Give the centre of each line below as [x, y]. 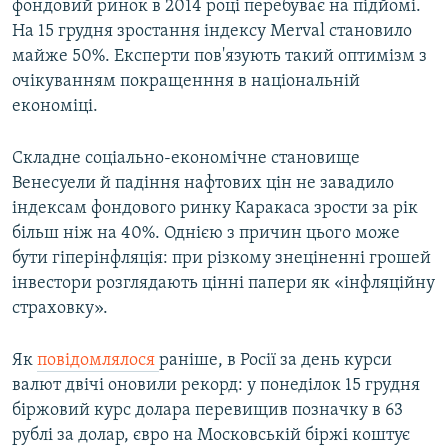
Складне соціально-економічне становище [186, 159]
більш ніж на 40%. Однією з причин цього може [206, 234]
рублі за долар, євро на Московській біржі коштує [211, 436]
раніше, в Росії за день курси [275, 361]
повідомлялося [98, 361]
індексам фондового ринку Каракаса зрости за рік [215, 209]
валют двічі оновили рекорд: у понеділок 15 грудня [216, 386]
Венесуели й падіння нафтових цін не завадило [203, 184]
